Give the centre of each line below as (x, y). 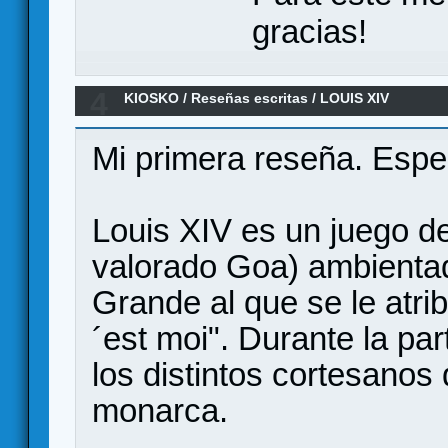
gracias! (309, 31)
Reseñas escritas (250, 97)
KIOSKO (152, 97)
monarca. (160, 411)
